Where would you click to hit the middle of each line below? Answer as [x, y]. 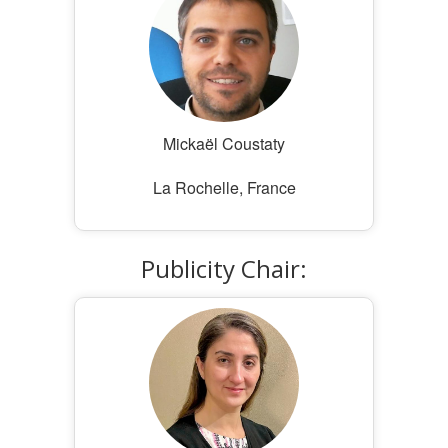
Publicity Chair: [224, 268]
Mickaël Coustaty [224, 143]
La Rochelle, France [224, 187]
